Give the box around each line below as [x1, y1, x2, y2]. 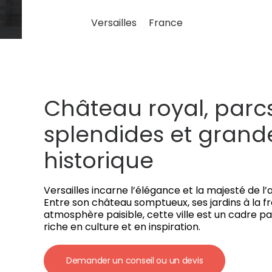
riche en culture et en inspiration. [44, 220, 200, 234]
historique [44, 145, 154, 176]
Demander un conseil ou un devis [66, 254, 203, 267]
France [148, 16, 183, 30]
